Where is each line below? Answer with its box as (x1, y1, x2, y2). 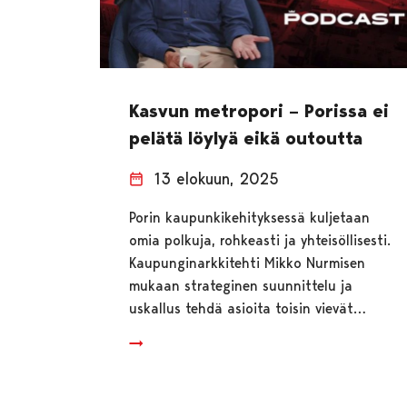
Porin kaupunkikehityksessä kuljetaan (129, 208, 371, 226)
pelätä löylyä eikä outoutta (129, 126, 363, 149)
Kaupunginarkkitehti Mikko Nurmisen (129, 253, 366, 272)
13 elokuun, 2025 (154, 168, 280, 188)
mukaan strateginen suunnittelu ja (129, 276, 353, 294)
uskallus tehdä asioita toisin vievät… (129, 299, 367, 317)
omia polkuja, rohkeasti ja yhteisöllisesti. (129, 231, 392, 249)
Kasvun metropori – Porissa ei (129, 99, 390, 122)
